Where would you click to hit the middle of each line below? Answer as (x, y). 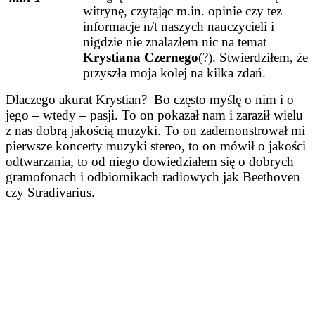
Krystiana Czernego (141, 57)
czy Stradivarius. (52, 192)
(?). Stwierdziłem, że (253, 57)
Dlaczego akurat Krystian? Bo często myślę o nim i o (150, 99)
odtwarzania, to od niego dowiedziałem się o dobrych (150, 161)
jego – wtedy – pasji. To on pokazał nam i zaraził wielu (154, 115)
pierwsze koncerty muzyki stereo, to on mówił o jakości (156, 146)
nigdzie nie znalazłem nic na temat (175, 41)
